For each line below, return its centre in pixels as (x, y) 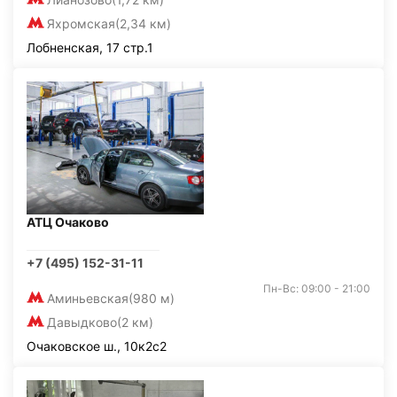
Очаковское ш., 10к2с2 (97, 346)
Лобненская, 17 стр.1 (90, 47)
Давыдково (82, 322)
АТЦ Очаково (68, 222)
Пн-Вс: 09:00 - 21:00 (317, 288)
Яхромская (81, 23)
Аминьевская (88, 298)
